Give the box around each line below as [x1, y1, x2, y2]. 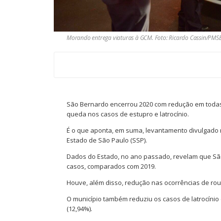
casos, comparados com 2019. [67, 162, 156, 171]
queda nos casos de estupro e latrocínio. [67, 110, 189, 119]
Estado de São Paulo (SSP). [67, 136, 147, 145]
